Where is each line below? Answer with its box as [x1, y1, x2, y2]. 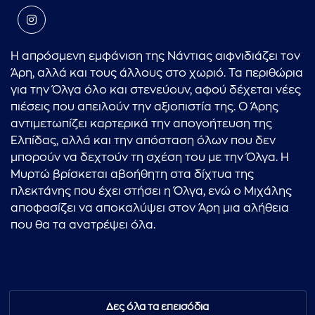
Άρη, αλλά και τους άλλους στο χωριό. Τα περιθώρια [11, 67, 303, 79]
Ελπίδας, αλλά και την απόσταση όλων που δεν [11, 135, 276, 147]
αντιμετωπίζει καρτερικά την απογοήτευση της [11, 118, 272, 130]
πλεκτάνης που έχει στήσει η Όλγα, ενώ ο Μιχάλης [11, 186, 292, 198]
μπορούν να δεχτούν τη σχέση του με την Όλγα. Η [11, 152, 289, 164]
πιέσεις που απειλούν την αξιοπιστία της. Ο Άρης [11, 101, 278, 113]
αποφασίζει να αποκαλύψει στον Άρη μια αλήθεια [11, 202, 289, 214]
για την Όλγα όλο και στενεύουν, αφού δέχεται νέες [11, 84, 301, 96]
